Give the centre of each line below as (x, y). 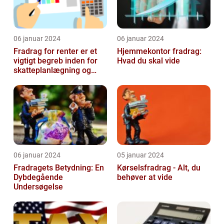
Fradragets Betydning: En (59, 167)
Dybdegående (38, 177)
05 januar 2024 (140, 155)
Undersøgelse (38, 186)
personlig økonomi (47, 79)
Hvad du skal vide (148, 60)
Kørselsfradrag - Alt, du (159, 167)
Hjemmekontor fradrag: (159, 51)
